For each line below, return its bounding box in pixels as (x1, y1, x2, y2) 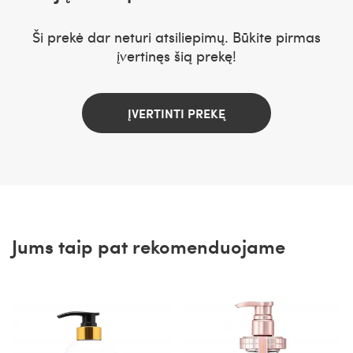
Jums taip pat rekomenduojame (12, 232, 285, 260)
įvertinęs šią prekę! (117, 45, 236, 65)
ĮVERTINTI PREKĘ (128, 103, 225, 122)
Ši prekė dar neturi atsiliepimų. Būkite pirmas (32, 26, 321, 46)
